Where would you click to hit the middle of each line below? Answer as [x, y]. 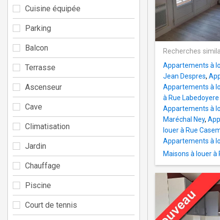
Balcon [37, 48]
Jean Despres [184, 76]
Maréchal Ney [184, 120]
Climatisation [47, 126]
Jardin [36, 146]
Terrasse [40, 67]
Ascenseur [43, 87]
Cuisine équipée [53, 8]
